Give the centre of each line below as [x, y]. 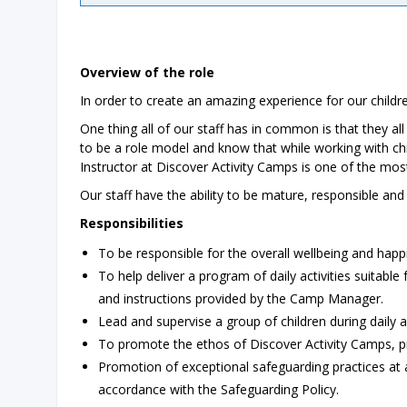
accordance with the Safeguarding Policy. [218, 389]
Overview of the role [147, 72]
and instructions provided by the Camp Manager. [241, 298]
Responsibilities [132, 223]
